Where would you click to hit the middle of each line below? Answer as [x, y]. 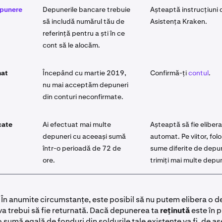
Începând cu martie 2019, [84, 73]
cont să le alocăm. [71, 45]
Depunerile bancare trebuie [86, 9]
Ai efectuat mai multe [77, 124]
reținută [175, 210]
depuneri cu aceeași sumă [84, 136]
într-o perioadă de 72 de [82, 148]
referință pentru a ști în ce [84, 33]
